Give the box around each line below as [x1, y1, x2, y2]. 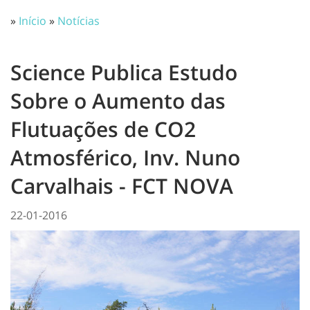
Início [19, 13, 46, 28]
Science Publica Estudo [10, 58, 237, 86]
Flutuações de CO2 [10, 115, 196, 143]
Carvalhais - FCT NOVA [10, 172, 233, 200]
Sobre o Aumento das [10, 86, 226, 115]
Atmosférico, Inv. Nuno [10, 143, 240, 172]
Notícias [57, 13, 100, 28]
